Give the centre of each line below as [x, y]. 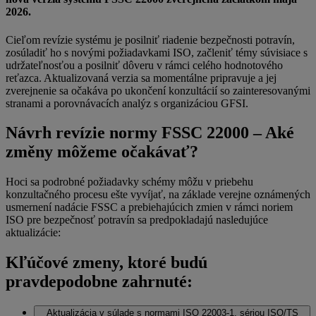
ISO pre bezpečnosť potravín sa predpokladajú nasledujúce [137, 220]
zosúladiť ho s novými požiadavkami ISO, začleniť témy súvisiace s [157, 52]
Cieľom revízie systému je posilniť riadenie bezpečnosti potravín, [150, 39]
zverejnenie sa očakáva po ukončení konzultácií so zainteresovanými [158, 90]
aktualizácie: [33, 233]
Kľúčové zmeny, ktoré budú [107, 263]
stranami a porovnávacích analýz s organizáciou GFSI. [127, 103]
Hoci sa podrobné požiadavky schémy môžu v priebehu [129, 182]
